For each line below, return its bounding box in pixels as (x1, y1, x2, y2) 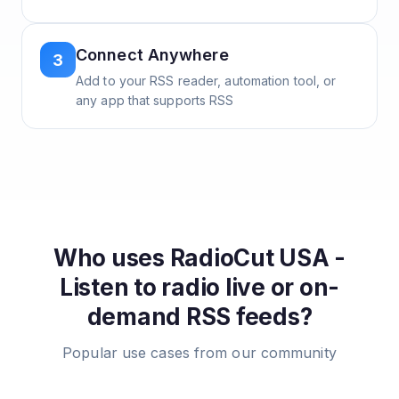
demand (86, 303, 182, 330)
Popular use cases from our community (62, 344, 337, 362)
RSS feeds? (181, 303, 313, 330)
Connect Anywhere (76, 45, 229, 64)
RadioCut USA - (169, 244, 346, 272)
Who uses (53, 244, 170, 272)
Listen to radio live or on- (59, 273, 340, 301)
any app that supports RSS (76, 93, 234, 108)
